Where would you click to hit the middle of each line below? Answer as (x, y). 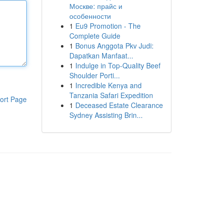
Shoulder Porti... (94, 75)
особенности (90, 16)
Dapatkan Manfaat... (101, 55)
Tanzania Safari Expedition (111, 95)
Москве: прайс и (96, 6)
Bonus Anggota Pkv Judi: (114, 46)
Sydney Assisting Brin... (106, 115)
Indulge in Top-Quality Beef (118, 65)
